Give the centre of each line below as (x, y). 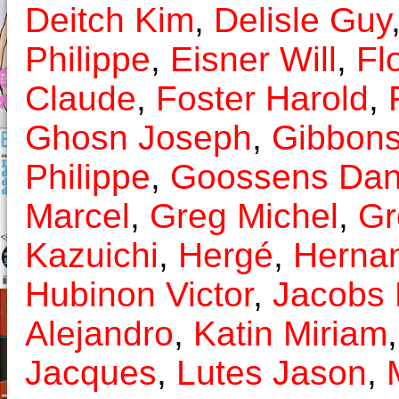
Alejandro (99, 334)
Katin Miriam (290, 334)
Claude (81, 99)
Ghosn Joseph (138, 138)
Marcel (77, 216)
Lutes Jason (272, 373)
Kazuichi (92, 256)
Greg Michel (244, 216)
